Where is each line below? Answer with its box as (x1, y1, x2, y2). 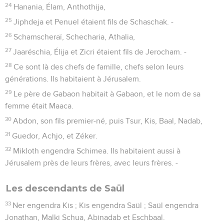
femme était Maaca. (5, 101, 73, 110)
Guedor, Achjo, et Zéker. (12, 131, 98, 140)
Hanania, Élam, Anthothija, (13, 2, 106, 11)
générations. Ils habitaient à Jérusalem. (5, 74, 141, 83)
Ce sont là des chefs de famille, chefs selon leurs (13, 62, 184, 71)
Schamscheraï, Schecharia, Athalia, (13, 32, 135, 41)
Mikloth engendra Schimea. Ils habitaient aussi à (13, 146, 181, 155)
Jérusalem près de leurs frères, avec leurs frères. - (5, 158, 178, 167)
